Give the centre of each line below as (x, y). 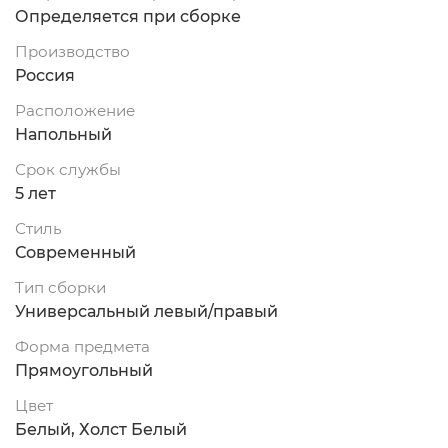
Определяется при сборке (128, 16)
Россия (45, 75)
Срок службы (68, 169)
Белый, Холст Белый (101, 429)
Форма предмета (82, 346)
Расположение (75, 110)
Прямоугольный (84, 370)
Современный (75, 252)
